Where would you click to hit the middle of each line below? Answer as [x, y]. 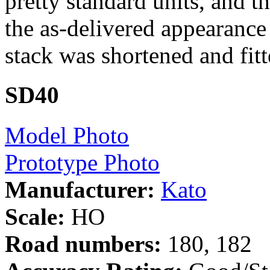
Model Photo [67, 135]
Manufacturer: [80, 189]
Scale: [35, 216]
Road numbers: [83, 243]
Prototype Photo [82, 162]
